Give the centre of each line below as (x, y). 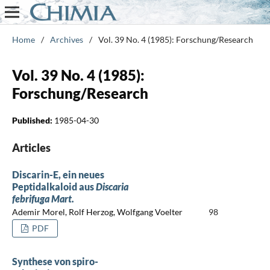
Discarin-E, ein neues (58, 174)
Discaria (112, 186)
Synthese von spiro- (55, 261)
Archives (66, 39)
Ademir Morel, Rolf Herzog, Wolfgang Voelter (97, 212)
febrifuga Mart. (43, 198)
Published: (33, 120)
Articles (31, 147)
